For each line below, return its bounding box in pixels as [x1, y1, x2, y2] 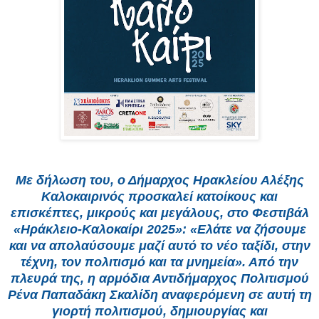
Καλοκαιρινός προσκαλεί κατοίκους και [41, 189, 278, 204]
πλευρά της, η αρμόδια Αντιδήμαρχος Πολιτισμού [10, 271, 309, 286]
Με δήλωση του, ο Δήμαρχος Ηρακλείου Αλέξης [15, 173, 304, 188]
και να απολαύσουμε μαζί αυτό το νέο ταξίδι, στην [9, 239, 310, 253]
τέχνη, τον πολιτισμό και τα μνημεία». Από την [21, 255, 298, 270]
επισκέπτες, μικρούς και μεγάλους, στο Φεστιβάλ [10, 206, 309, 221]
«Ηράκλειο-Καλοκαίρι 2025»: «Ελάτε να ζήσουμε [13, 222, 306, 237]
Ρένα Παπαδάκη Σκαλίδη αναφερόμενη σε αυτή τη [7, 288, 312, 303]
